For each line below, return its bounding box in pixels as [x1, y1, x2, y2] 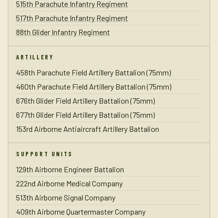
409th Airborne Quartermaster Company [16, 207, 145, 216]
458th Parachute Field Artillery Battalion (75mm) [16, 68, 171, 77]
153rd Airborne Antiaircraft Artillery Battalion [16, 124, 159, 133]
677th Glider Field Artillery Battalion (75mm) [16, 110, 155, 119]
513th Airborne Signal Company [16, 193, 115, 202]
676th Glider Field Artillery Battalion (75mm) [16, 96, 155, 105]
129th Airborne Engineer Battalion [16, 164, 124, 174]
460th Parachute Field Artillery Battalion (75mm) [16, 82, 171, 91]
